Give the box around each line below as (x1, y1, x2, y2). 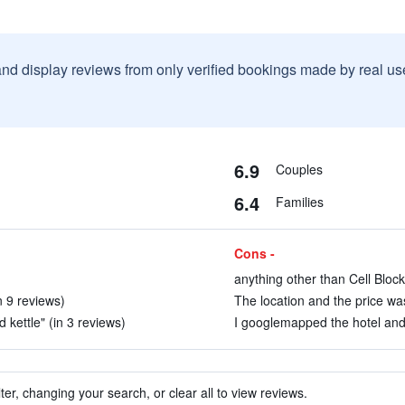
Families (275, 193, 324, 211)
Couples (275, 160, 323, 178)
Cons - (233, 244, 275, 262)
